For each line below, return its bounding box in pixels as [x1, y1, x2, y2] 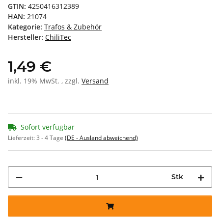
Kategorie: [8, 22, 44, 32]
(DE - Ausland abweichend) [65, 134, 138, 142]
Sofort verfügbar [21, 122, 75, 132]
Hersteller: [8, 32, 43, 42]
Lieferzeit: [8, 134, 36, 142]
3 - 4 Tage [36, 134, 65, 142]
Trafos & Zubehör [44, 22, 102, 32]
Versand [82, 76, 109, 86]
